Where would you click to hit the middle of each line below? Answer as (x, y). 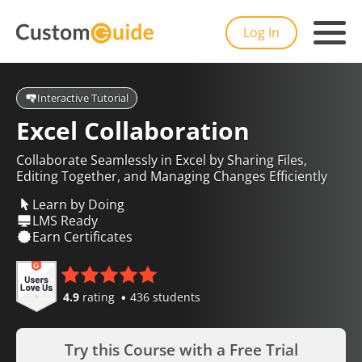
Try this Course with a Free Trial (181, 350)
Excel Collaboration (133, 130)
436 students (165, 297)
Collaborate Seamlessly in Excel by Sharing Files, (162, 160)
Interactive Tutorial (83, 98)
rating (99, 297)
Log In (261, 32)
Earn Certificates (82, 236)
